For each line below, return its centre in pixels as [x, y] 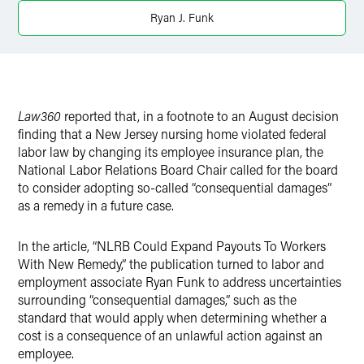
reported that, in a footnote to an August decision [200, 116]
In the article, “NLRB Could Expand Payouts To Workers [172, 246]
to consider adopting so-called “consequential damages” [175, 187]
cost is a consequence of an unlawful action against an [170, 335]
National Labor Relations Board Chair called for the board [178, 169]
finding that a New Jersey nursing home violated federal [172, 134]
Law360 [39, 116]
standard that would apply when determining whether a [172, 317]
